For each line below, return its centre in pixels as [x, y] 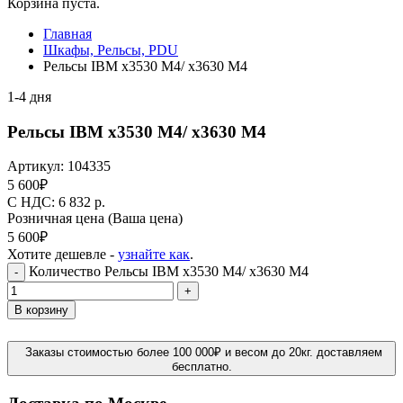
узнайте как [154, 255]
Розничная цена [58, 219]
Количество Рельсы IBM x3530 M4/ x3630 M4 [169, 272]
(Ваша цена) [145, 219]
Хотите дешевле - [63, 255]
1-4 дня [29, 97]
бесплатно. [201, 367]
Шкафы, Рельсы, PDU [111, 50]
